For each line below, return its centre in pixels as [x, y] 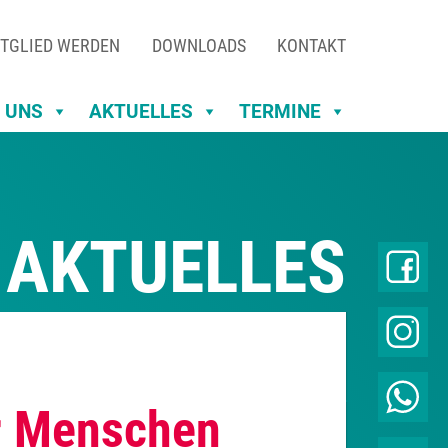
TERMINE [280, 111]
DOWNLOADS [198, 46]
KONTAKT [311, 46]
